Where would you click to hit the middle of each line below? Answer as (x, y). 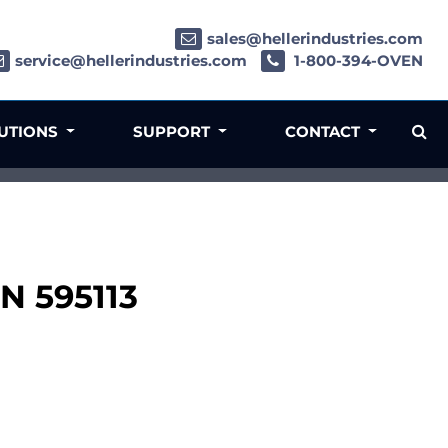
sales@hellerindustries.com (315, 39)
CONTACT (325, 131)
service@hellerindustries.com (131, 61)
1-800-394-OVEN (356, 61)
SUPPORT (174, 131)
